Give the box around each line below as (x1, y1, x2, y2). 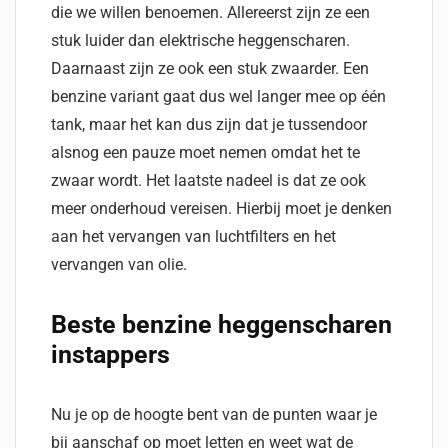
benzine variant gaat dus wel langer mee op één (51, 87, 386, 106)
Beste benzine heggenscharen (51, 310, 392, 339)
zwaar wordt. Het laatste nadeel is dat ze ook (51, 171, 366, 190)
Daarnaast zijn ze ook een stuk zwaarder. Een (51, 59, 369, 78)
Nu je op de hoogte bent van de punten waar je (51, 405, 377, 424)
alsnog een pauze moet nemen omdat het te (51, 143, 360, 162)
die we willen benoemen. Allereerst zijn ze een (51, 3, 370, 22)
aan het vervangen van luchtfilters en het (51, 227, 336, 246)
